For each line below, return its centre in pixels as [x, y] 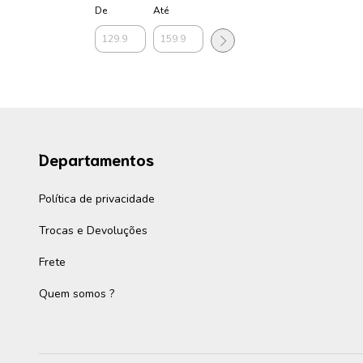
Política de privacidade [97, 199]
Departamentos [96, 159]
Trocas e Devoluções [93, 230]
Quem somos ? [77, 293]
